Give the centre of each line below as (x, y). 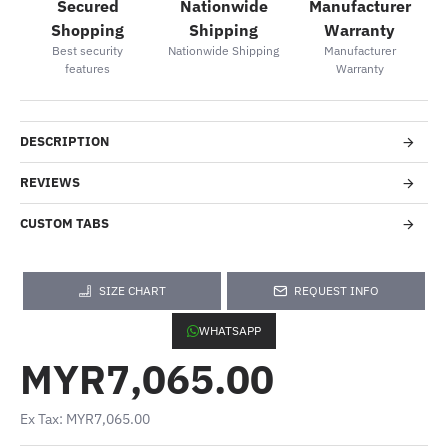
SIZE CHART (132, 290)
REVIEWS (50, 182)
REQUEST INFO (336, 290)
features (88, 68)
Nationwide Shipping (224, 50)
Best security (88, 50)
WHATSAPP (230, 330)
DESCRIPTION (64, 141)
